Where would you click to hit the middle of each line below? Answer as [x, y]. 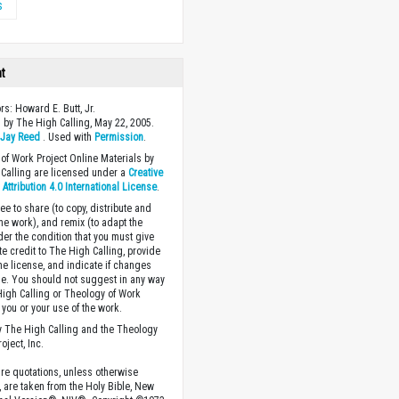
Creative [146, 173]
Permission [119, 137]
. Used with [68, 137]
